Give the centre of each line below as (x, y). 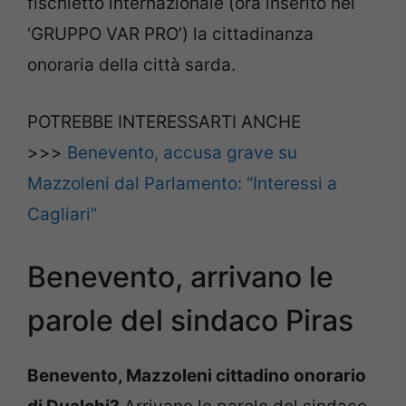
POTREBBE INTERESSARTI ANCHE (164, 121)
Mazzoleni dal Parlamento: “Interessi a (182, 183)
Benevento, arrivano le (180, 277)
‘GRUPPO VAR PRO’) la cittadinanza (170, 34)
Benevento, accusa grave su (182, 152)
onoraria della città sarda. (131, 65)
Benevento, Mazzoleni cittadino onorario (197, 376)
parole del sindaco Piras (190, 321)
